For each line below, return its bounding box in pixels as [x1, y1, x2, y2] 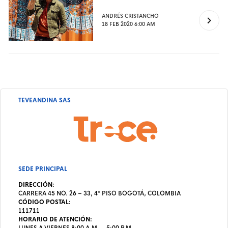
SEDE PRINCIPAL [18, 165, 67, 174]
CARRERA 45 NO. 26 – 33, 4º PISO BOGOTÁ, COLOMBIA [18, 189, 181, 198]
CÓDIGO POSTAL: [18, 198, 71, 207]
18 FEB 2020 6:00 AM [102, 21, 156, 28]
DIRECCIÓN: [18, 181, 54, 189]
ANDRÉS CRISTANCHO [102, 13, 159, 20]
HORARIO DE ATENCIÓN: [18, 215, 92, 224]
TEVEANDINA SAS [18, 96, 71, 105]
